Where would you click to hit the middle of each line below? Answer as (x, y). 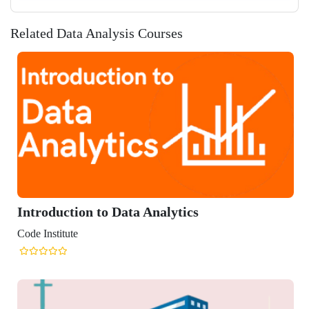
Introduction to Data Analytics (108, 211)
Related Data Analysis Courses (97, 33)
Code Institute (47, 233)
